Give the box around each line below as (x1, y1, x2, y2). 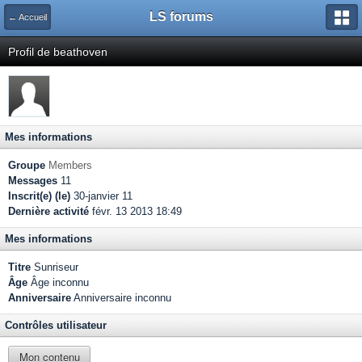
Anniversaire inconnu (71, 292, 171, 304)
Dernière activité (8, 205, 89, 217)
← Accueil (8, 12, 47, 22)
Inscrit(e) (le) (8, 190, 70, 202)
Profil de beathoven (8, 45, 107, 58)
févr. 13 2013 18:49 (89, 205, 182, 217)
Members (48, 159, 92, 171)
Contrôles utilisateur (5, 319, 107, 331)
